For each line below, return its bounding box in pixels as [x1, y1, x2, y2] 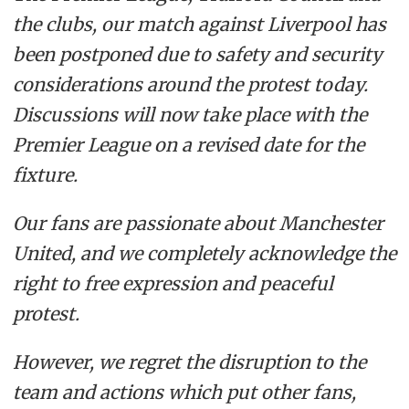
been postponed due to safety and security [12, 43, 383, 67]
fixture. [12, 163, 78, 187]
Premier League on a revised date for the [12, 133, 364, 157]
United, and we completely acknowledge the [12, 242, 396, 266]
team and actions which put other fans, [12, 380, 356, 404]
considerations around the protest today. [12, 73, 368, 97]
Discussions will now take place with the [12, 103, 367, 127]
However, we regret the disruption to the [12, 350, 366, 373]
